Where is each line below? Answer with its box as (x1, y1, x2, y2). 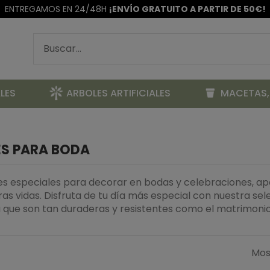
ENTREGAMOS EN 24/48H (4, 3, 109, 15)
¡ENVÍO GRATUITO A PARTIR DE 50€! (108, 3, 266, 15)
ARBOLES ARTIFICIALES (66, 86, 171, 101)
